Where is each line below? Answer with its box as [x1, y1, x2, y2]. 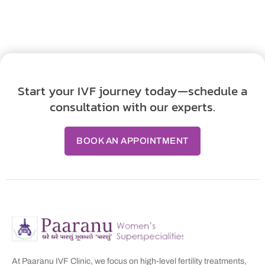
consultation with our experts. [50, 98, 215, 117]
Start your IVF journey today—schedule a [18, 82, 247, 101]
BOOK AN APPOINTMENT [76, 136, 189, 146]
